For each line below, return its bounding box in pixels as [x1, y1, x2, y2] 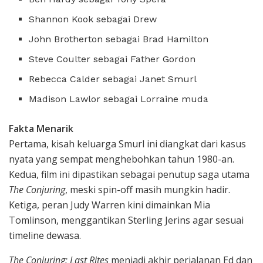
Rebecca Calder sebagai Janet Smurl [29, 73, 197, 85]
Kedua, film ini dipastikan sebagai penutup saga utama [9, 167, 249, 181]
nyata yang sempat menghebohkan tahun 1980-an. [9, 152, 234, 166]
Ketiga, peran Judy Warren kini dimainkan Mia [9, 198, 210, 211]
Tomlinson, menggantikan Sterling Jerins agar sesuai [9, 213, 244, 227]
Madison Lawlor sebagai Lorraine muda [29, 93, 209, 104]
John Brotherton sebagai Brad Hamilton [29, 33, 209, 45]
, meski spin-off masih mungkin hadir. [65, 183, 230, 196]
